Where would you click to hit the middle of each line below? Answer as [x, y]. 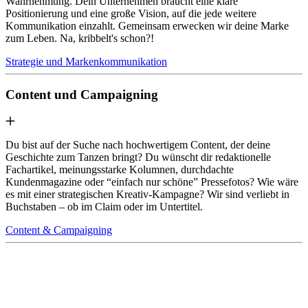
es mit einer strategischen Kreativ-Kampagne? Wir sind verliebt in [147, 195]
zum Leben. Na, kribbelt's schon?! [80, 38]
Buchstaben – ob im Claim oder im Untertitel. [104, 207]
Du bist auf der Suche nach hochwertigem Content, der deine [138, 145]
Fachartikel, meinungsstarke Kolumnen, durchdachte [120, 170]
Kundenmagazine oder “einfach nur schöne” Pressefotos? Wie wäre [152, 182]
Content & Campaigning [59, 230]
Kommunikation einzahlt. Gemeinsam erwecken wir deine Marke [147, 25]
